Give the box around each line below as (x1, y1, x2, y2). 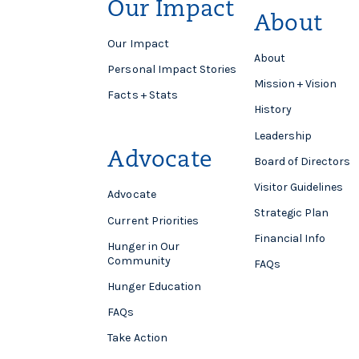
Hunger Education (107, 279, 201, 293)
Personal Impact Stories (107, 63, 237, 77)
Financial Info (253, 232, 326, 246)
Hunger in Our (107, 239, 179, 253)
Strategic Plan (253, 206, 329, 220)
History (253, 103, 292, 117)
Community (107, 253, 171, 268)
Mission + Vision (253, 77, 337, 91)
